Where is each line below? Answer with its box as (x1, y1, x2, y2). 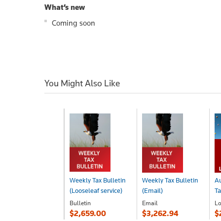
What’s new (44, 2, 85, 12)
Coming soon (52, 18, 95, 28)
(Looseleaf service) (70, 185, 122, 195)
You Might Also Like (44, 77, 120, 89)
